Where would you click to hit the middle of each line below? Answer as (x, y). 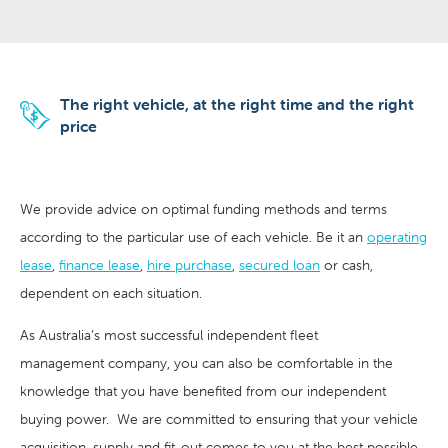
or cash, (346, 264)
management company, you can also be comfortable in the (206, 362)
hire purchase (189, 264)
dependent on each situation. (113, 292)
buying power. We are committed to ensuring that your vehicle (219, 418)
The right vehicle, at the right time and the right (237, 103)
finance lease (99, 264)
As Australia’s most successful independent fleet (169, 334)
